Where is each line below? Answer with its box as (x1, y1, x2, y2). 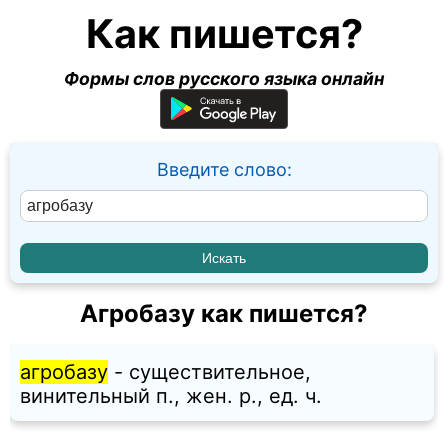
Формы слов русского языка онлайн (64, 68, 384, 89)
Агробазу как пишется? (80, 299, 368, 329)
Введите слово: (156, 159, 292, 180)
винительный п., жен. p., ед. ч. (20, 384, 322, 409)
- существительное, (108, 360, 311, 385)
